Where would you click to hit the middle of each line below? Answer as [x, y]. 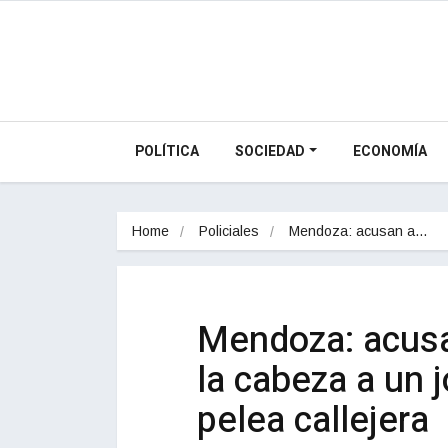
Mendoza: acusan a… [358, 230]
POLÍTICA [167, 151]
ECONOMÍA [389, 151]
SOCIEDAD [270, 151]
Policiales [229, 230]
